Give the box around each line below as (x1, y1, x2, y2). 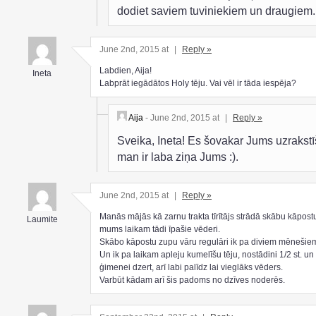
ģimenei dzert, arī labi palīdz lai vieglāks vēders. (99, 262, 283, 273)
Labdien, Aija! (99, 66, 152, 76)
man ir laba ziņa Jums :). (117, 150, 238, 163)
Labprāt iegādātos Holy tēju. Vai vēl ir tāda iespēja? (99, 78, 296, 89)
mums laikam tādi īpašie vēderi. (99, 224, 220, 235)
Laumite (26, 214, 58, 225)
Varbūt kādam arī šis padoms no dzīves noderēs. (99, 275, 285, 286)
